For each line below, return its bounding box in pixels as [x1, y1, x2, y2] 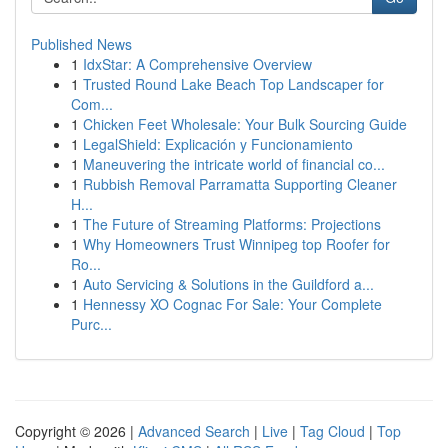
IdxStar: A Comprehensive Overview [83, 54, 312, 74]
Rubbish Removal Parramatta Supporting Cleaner [83, 174, 397, 194]
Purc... [71, 314, 112, 334]
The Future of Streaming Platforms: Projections [83, 214, 381, 234]
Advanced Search [138, 421, 250, 441]
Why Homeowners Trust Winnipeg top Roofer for [83, 234, 390, 254]
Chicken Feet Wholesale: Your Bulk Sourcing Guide [83, 114, 407, 134]
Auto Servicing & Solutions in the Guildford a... [83, 274, 374, 294]
